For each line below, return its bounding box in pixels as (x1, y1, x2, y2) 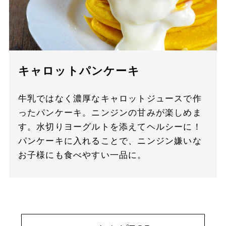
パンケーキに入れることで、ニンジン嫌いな (18, 136, 202, 146)
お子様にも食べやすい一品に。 (18, 150, 147, 160)
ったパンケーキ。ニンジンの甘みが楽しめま (18, 108, 202, 118)
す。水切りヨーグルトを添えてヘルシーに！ (18, 122, 202, 132)
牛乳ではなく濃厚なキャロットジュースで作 (18, 94, 202, 104)
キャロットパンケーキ (18, 65, 140, 77)
